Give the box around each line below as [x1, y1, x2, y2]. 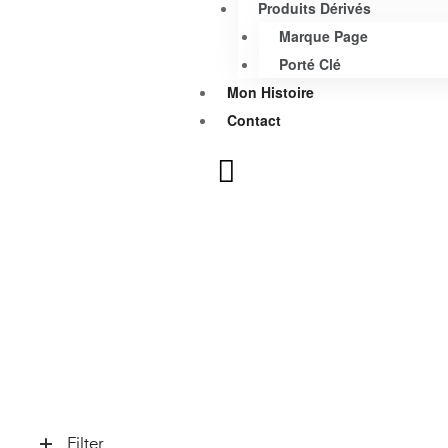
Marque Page [278, 26, 368, 46]
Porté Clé [278, 54, 341, 74]
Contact [226, 110, 281, 130]
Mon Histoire [226, 82, 314, 102]
